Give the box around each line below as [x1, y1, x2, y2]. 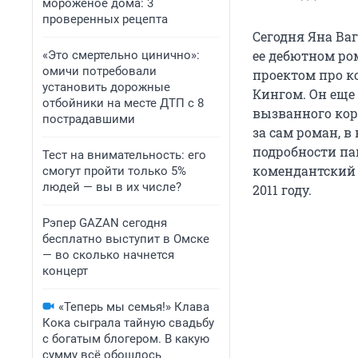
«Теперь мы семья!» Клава [58, 300, 209, 314]
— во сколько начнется [42, 248, 174, 262]
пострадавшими [42, 112, 135, 126]
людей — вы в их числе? [42, 180, 181, 194]
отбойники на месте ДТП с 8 [42, 96, 204, 110]
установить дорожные [42, 80, 170, 94]
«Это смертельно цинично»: [42, 48, 200, 62]
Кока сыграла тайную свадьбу [42, 316, 214, 330]
